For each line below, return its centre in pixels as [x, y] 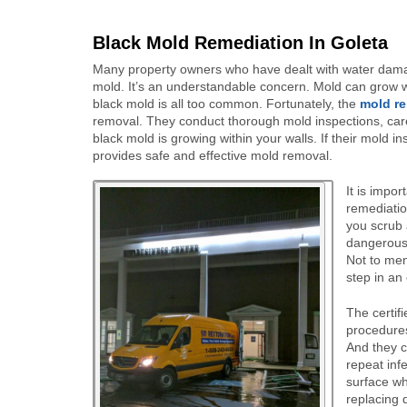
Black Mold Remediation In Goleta [240, 43]
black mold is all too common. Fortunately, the [226, 104]
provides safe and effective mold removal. [213, 155]
